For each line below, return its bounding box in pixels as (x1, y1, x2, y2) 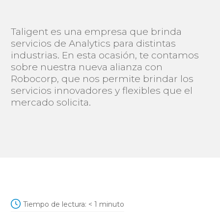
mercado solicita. (11, 96, 91, 108)
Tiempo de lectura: (23, 199, 87, 209)
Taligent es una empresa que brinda (11, 26, 182, 37)
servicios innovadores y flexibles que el (11, 84, 193, 96)
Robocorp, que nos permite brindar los (11, 73, 194, 84)
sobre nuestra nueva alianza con (11, 61, 163, 73)
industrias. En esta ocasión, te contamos (11, 49, 199, 61)
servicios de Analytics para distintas (11, 37, 176, 49)
